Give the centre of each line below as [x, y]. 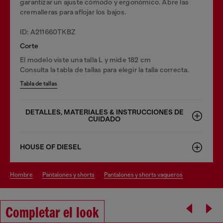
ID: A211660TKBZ [48, 32]
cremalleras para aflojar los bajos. [73, 12]
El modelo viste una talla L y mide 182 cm [86, 59]
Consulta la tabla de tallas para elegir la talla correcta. [105, 69]
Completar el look [52, 213]
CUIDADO [104, 119]
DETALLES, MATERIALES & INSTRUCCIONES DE [104, 112]
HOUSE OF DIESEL [51, 147]
